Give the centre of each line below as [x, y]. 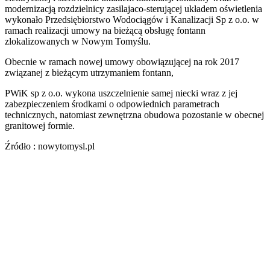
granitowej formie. [40, 126]
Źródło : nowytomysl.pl [50, 146]
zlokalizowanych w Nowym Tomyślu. [78, 42]
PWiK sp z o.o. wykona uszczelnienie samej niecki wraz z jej [121, 93]
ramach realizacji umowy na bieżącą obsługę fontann [105, 31]
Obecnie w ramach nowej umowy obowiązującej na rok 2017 [122, 62]
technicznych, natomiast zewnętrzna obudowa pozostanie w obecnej [134, 115]
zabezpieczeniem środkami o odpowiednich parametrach [112, 104]
